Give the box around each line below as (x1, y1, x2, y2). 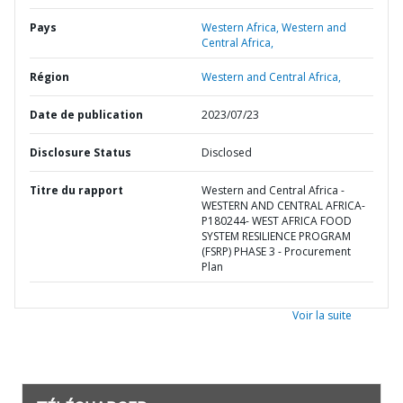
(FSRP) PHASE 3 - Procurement (201, 244, 351, 259)
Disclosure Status (30, 145, 131, 160)
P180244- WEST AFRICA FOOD (201, 213, 352, 228)
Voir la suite (292, 308, 352, 323)
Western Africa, (201, 20, 282, 35)
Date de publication (30, 107, 143, 122)
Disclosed (201, 145, 252, 160)
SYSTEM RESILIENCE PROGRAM (201, 228, 351, 244)
